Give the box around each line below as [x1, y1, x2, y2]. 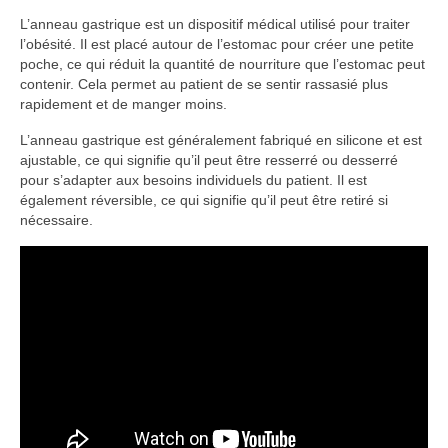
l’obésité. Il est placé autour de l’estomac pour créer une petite [20, 36, 414, 53]
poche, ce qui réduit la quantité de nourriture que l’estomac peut [20, 56, 425, 73]
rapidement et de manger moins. [20, 96, 227, 113]
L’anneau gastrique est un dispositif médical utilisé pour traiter [20, 16, 410, 33]
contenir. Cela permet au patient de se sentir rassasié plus [20, 76, 388, 93]
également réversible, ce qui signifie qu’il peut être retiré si [20, 192, 388, 209]
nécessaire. [20, 212, 93, 229]
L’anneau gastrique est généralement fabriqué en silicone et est [20, 132, 422, 149]
